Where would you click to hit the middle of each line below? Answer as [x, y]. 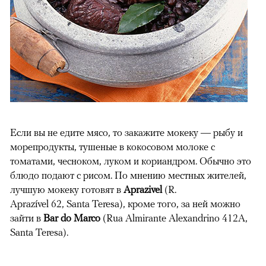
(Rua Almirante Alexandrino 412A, [175, 218]
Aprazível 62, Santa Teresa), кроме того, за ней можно [125, 203]
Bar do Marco [73, 218]
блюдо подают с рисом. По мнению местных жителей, [128, 175]
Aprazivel [144, 189]
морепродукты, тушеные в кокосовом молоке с [113, 146]
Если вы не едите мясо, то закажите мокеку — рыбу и [126, 132]
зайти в [27, 218]
